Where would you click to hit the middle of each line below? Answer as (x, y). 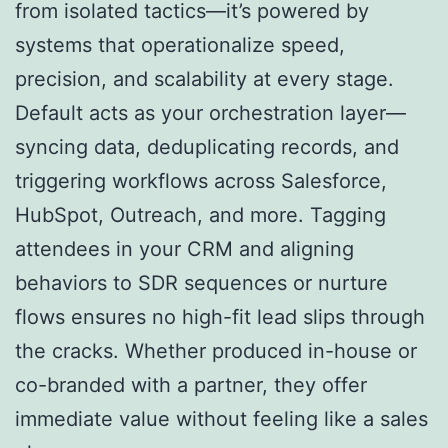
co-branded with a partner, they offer (191, 384)
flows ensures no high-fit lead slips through (220, 316)
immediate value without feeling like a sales (221, 418)
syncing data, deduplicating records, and (207, 146)
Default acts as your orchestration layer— (210, 112)
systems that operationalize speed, (180, 44)
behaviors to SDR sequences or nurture (201, 282)
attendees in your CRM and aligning (184, 248)
